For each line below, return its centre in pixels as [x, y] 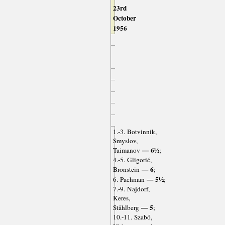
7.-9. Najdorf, [131, 189]
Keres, [121, 198]
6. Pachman [129, 180]
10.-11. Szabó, [132, 217]
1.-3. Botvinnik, [135, 132]
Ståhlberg [126, 208]
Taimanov [126, 150]
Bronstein [126, 170]
